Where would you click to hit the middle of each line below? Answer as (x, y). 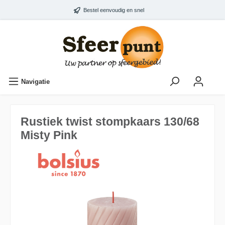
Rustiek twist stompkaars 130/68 (110, 121)
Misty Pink (49, 135)
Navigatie (35, 81)
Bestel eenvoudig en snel (114, 10)
